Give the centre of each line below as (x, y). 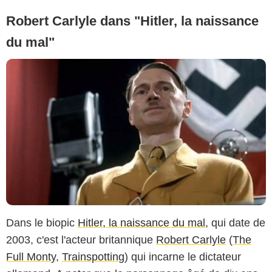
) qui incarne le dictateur (183, 257)
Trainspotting (93, 257)
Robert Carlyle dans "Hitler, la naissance (132, 21)
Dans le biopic (42, 223)
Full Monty (31, 257)
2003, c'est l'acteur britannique (81, 240)
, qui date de (235, 223)
